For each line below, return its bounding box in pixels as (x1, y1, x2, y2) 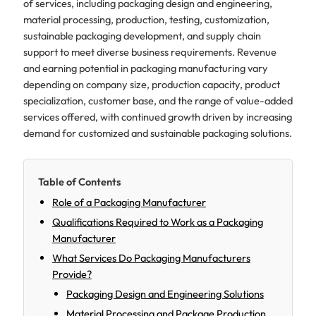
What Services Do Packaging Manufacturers (51, 251, 250, 265)
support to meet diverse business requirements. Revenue (23, 44, 276, 59)
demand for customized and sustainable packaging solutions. (23, 126, 292, 140)
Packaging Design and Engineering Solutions (66, 287, 264, 301)
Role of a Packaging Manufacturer (51, 195, 206, 209)
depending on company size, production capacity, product (23, 77, 280, 91)
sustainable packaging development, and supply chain (23, 28, 261, 42)
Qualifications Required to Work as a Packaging (51, 215, 263, 229)
